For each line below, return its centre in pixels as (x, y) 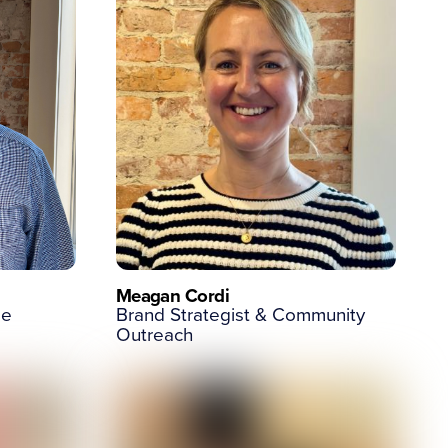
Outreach (154, 333)
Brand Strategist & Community (240, 313)
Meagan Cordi (172, 295)
